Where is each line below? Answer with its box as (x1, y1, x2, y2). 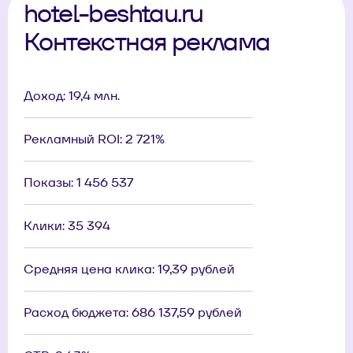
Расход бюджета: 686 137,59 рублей (24, 304, 242, 321)
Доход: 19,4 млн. (24, 87, 120, 105)
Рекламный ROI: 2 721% (24, 131, 165, 148)
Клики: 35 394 (24, 217, 110, 235)
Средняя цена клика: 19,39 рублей (24, 261, 235, 278)
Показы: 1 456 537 (24, 174, 133, 191)
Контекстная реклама (24, 25, 270, 58)
